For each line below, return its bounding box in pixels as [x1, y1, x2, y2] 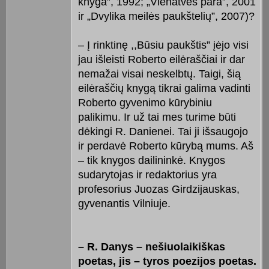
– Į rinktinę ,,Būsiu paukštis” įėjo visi [77, 38, 249, 51]
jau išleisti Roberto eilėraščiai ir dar [77, 53, 245, 65]
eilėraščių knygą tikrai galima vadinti [77, 82, 250, 94]
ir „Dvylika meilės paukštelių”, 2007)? [77, 10, 255, 22]
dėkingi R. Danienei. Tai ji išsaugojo [77, 125, 248, 138]
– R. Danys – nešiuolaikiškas [77, 240, 225, 253]
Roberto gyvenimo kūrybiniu [77, 96, 212, 109]
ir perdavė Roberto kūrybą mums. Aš [77, 139, 253, 152]
